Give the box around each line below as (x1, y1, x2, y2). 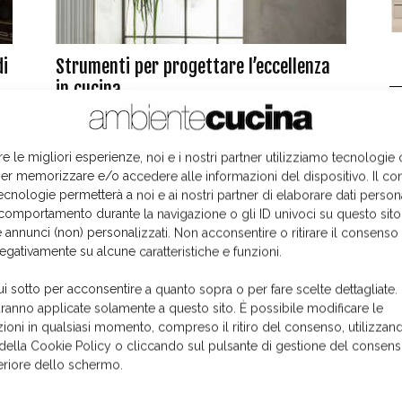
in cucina (56, 77, 121, 100)
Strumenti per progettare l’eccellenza (56, 55, 330, 78)
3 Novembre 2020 (56, 107, 136, 118)
